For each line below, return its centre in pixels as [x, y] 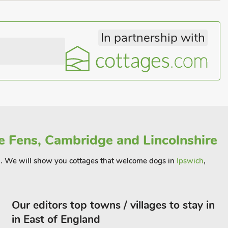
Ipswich [190, 161]
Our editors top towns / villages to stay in [113, 205]
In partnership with [153, 38]
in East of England [56, 219]
